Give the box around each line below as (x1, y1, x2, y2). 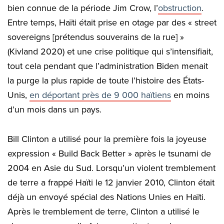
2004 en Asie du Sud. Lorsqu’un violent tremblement (7, 162, 215, 174)
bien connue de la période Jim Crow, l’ (7, 2, 158, 14)
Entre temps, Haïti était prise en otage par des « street (7, 17, 216, 28)
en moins (171, 89, 209, 101)
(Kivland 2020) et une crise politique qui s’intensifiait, (7, 46, 213, 57)
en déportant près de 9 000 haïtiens (29, 89, 171, 101)
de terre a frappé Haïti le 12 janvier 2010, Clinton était (7, 177, 214, 188)
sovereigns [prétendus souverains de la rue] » (7, 31, 184, 43)
